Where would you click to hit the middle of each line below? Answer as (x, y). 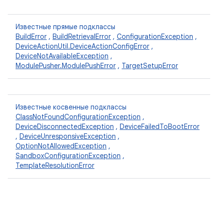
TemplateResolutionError (55, 165)
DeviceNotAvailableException (62, 56)
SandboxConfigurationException (68, 156)
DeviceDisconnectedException (65, 127)
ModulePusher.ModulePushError (66, 66)
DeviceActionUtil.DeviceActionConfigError (82, 46)
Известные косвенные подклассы (71, 107)
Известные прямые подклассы (65, 27)
